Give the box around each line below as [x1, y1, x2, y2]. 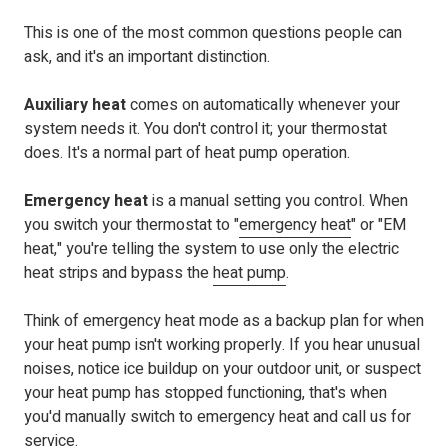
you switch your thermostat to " [24, 213, 239, 238]
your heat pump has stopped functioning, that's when [24, 381, 387, 406]
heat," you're [24, 237, 112, 262]
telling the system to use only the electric [112, 237, 399, 262]
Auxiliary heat [24, 93, 126, 118]
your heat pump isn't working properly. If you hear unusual [24, 333, 420, 358]
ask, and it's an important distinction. [24, 45, 270, 70]
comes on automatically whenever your [126, 93, 400, 118]
